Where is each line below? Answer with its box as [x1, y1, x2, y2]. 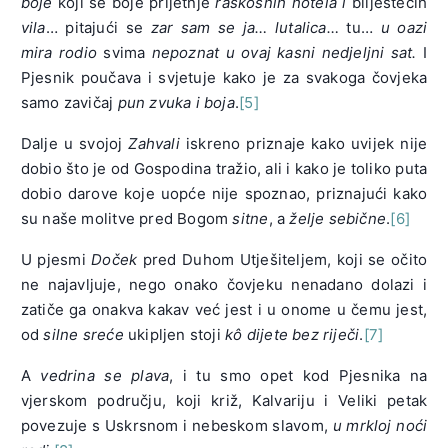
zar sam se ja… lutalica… [150, 18, 347, 38]
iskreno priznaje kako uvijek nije [179, 134, 428, 154]
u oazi [380, 18, 428, 38]
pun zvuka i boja [117, 93, 235, 113]
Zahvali [128, 134, 180, 154]
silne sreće [43, 325, 124, 345]
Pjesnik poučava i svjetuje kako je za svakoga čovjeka [20, 68, 428, 88]
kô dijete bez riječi [225, 325, 360, 345]
